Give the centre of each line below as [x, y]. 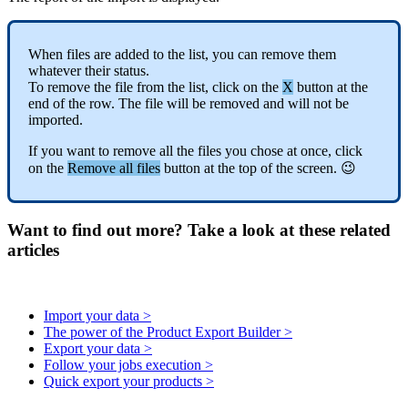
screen [315, 168]
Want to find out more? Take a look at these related [199, 229]
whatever [55, 70]
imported [54, 119]
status [130, 70]
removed [235, 103]
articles [33, 250]
